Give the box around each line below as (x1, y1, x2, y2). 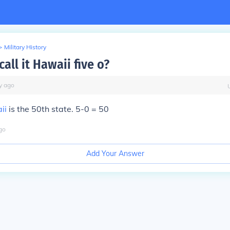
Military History (4, 43, 46, 51)
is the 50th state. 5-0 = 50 (7, 104, 109, 114)
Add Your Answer (86, 149, 144, 158)
